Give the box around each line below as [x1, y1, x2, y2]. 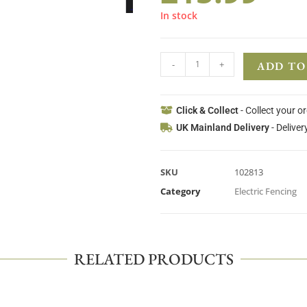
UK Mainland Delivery [175, 121, 269, 133]
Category [160, 184, 200, 197]
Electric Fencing [234, 184, 297, 197]
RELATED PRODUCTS [73, 248, 234, 269]
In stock [160, 8, 197, 22]
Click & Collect [175, 104, 238, 116]
